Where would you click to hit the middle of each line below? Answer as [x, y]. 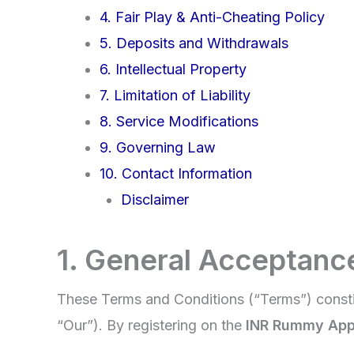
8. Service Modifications [179, 122]
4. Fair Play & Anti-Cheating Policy [212, 17]
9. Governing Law [158, 148]
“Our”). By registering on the [151, 326]
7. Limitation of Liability [175, 96]
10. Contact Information [176, 174]
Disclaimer [155, 200]
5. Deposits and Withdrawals [194, 43]
